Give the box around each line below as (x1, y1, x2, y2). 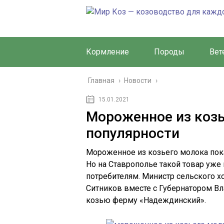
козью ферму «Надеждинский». (86, 195, 206, 205)
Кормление (86, 47, 129, 56)
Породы (154, 47, 184, 56)
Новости (124, 76, 151, 84)
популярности (86, 125, 179, 141)
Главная (88, 76, 114, 84)
